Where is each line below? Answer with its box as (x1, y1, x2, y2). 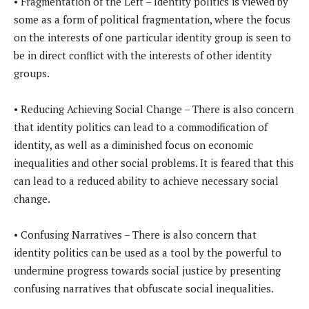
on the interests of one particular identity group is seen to (14, 30, 291, 44)
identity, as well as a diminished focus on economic (14, 137, 253, 152)
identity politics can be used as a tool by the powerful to (14, 245, 281, 259)
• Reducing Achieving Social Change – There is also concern (14, 101, 294, 116)
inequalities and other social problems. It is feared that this (14, 155, 294, 170)
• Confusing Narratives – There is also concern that (14, 227, 257, 241)
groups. (14, 66, 52, 80)
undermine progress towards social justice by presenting (14, 263, 281, 277)
